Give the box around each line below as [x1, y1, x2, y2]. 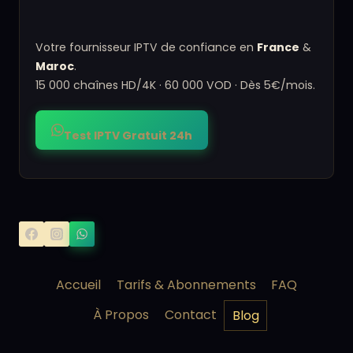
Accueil [56, 275, 102, 294]
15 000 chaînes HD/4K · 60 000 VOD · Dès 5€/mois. [35, 77, 315, 94]
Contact [164, 305, 217, 324]
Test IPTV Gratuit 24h [64, 128, 192, 144]
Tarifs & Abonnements [116, 275, 256, 294]
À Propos [93, 305, 150, 324]
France [257, 39, 299, 56]
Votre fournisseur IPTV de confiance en [35, 39, 257, 56]
